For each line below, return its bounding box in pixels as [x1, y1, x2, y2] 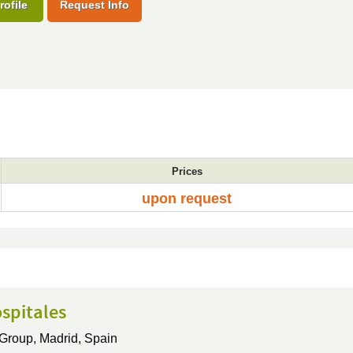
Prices [171, 165, 203, 177]
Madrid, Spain [39, 332, 117, 345]
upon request [142, 191, 232, 206]
